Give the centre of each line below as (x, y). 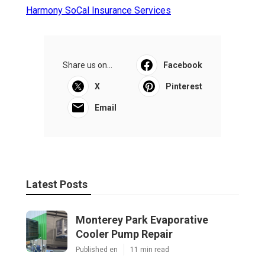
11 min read (150, 250)
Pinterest (184, 87)
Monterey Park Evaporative (142, 220)
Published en (97, 250)
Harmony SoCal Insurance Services (98, 11)
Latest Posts (57, 185)
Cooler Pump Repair (124, 234)
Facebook (183, 65)
